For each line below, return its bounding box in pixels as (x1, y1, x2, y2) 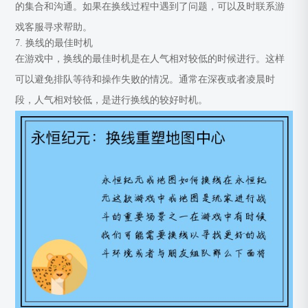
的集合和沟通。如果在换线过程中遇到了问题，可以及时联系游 (15, 1, 285, 12)
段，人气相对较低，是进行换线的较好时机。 (15, 95, 208, 105)
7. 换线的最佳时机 (15, 38, 93, 48)
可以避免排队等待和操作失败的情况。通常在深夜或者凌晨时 (15, 74, 276, 85)
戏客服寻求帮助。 (15, 22, 93, 32)
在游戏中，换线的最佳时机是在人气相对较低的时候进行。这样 (15, 54, 285, 64)
